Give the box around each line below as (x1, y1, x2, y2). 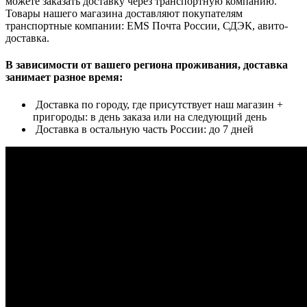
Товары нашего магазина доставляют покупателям (5, 8, 243, 20)
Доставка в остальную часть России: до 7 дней (33, 123, 254, 135)
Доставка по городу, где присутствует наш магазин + (33, 98, 283, 110)
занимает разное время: (5, 71, 123, 84)
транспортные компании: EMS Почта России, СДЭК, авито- (5, 20, 288, 32)
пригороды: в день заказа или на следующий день (33, 110, 267, 123)
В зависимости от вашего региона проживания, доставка (5, 59, 288, 71)
